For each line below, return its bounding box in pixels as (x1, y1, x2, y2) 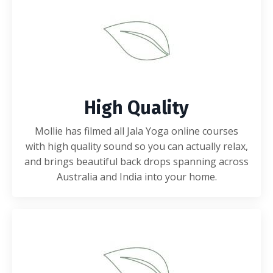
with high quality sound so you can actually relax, (25, 139, 248, 153)
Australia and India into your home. (56, 169, 217, 183)
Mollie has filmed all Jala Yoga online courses (35, 124, 238, 138)
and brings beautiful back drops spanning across (24, 154, 249, 168)
